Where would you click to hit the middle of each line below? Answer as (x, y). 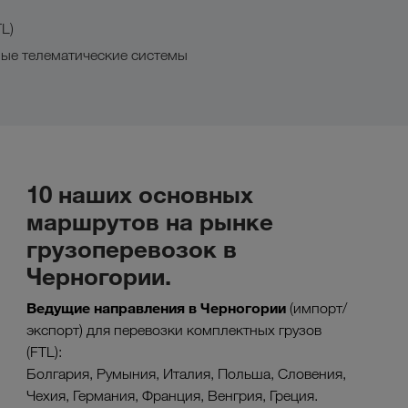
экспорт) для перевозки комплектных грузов (174, 330)
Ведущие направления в (113, 308)
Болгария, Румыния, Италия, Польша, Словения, (186, 374)
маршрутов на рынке (150, 221)
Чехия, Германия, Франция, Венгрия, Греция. (172, 396)
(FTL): (44, 352)
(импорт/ (318, 308)
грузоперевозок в (132, 249)
